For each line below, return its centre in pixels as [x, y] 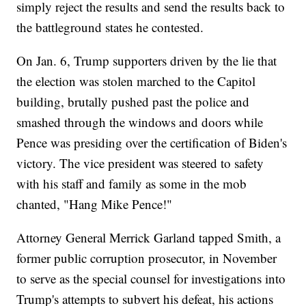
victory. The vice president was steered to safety [140, 163]
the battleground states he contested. [110, 27]
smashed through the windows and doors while [140, 122]
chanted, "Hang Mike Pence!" [95, 204]
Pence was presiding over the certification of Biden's [152, 143]
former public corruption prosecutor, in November [147, 258]
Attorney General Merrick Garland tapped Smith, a [149, 238]
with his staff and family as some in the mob [132, 184]
